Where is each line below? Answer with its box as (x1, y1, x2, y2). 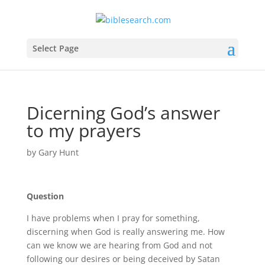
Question (26, 190, 64, 202)
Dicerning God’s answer (26, 100, 220, 125)
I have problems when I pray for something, (26, 212, 200, 224)
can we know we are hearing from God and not (26, 239, 212, 251)
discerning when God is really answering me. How (26, 225, 225, 237)
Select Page (32, 42, 79, 54)
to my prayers (26, 118, 141, 143)
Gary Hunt (38, 146, 79, 158)
